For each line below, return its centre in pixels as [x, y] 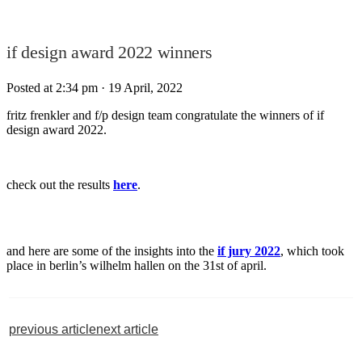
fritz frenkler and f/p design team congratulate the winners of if [165, 115]
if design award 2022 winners [109, 52]
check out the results [60, 184]
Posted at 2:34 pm [52, 87]
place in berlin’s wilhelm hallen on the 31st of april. [137, 265]
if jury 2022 [249, 250]
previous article [53, 329]
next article [127, 329]
